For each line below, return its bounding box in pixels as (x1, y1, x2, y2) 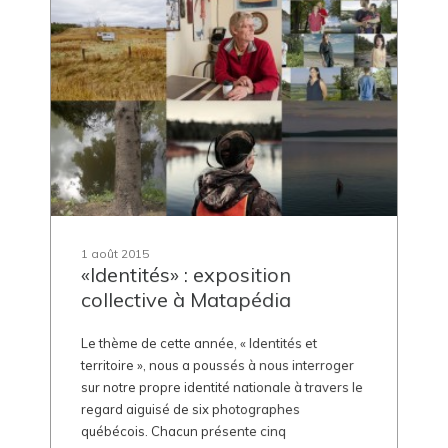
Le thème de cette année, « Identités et (80, 334, 318, 351)
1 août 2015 (80, 245, 149, 261)
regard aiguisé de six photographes (80, 400, 301, 417)
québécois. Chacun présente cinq (80, 422, 287, 439)
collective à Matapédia (80, 286, 292, 312)
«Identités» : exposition (80, 261, 292, 287)
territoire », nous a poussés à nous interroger (80, 356, 355, 373)
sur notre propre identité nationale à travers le (80, 378, 364, 395)
